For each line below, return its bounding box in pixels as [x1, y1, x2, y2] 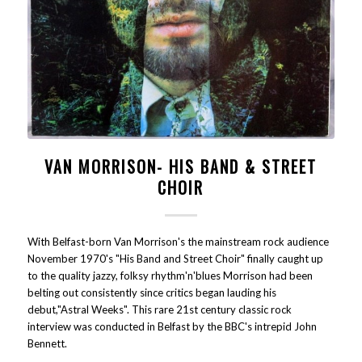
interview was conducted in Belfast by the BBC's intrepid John [27, 320, 317, 334]
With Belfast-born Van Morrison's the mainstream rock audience [27, 235, 329, 249]
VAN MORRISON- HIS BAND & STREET [44, 154, 318, 179]
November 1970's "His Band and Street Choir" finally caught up [27, 252, 323, 266]
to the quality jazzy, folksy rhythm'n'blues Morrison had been [27, 269, 313, 283]
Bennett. [27, 337, 67, 351]
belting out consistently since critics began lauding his [27, 286, 276, 300]
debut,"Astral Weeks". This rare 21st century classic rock [27, 303, 292, 317]
